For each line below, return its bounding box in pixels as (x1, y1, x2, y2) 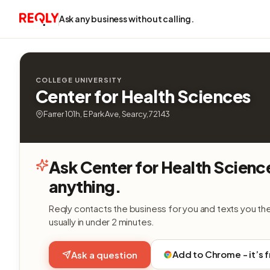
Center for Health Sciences (36, 86, 251, 107)
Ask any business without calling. (58, 13, 194, 24)
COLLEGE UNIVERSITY (36, 76, 122, 84)
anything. (49, 176, 122, 196)
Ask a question (71, 248, 137, 260)
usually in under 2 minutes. (49, 216, 155, 227)
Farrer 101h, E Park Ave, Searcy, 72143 (43, 109, 171, 119)
